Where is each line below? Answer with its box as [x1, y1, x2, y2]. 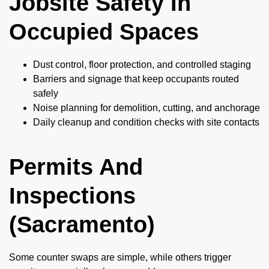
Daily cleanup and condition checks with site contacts [33, 117, 259, 128]
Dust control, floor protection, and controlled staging [33, 59, 251, 70]
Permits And [9, 154, 143, 180]
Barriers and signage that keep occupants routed [33, 74, 239, 85]
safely [33, 88, 58, 99]
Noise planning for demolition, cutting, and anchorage [33, 103, 260, 113]
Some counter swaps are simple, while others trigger [9, 252, 231, 263]
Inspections [9, 183, 136, 209]
